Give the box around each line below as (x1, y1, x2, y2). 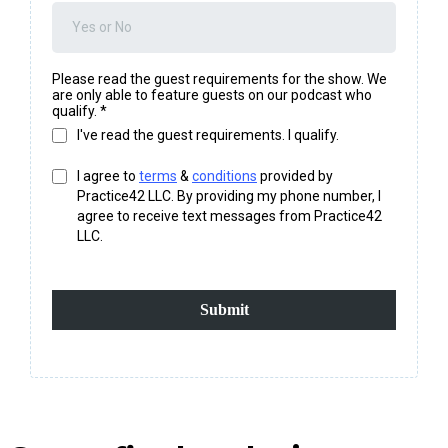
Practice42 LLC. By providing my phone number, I (77, 188, 381, 205)
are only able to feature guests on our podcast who (52, 87, 372, 104)
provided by (257, 168, 333, 185)
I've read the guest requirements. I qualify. (77, 127, 339, 144)
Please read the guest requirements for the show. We (52, 71, 387, 88)
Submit (199, 301, 249, 319)
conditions (192, 168, 257, 185)
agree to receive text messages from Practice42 (77, 208, 382, 225)
